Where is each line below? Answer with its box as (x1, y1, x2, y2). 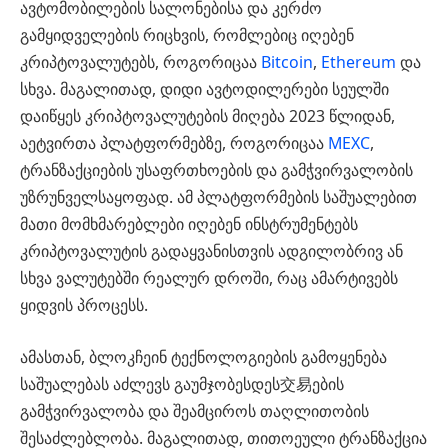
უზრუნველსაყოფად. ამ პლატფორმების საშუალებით (20, 186, 417, 209)
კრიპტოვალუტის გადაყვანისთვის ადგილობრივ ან (20, 240, 403, 263)
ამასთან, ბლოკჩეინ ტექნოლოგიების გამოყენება (20, 345, 387, 368)
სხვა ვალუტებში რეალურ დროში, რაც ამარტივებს (20, 267, 398, 290)
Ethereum (321, 51, 396, 74)
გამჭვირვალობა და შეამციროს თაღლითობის (20, 399, 369, 422)
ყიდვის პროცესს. (20, 294, 148, 317)
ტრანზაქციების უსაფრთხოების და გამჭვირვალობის (20, 159, 413, 182)
